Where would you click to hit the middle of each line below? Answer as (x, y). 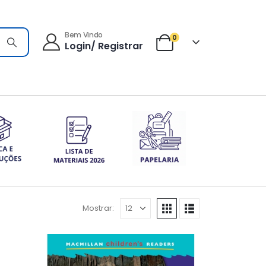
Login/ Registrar (104, 46)
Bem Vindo (84, 35)
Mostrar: (98, 208)
